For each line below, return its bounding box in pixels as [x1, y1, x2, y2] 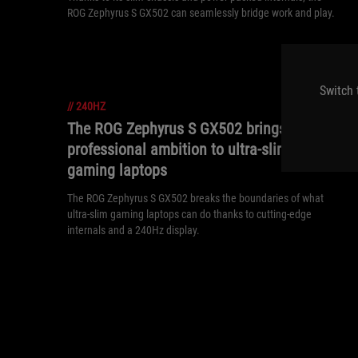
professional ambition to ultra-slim [67, 140, 288, 159]
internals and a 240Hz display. [67, 224, 200, 237]
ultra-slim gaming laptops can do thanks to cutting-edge [67, 208, 312, 221]
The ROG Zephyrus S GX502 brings [67, 119, 286, 138]
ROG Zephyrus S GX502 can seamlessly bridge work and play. [67, 6, 335, 19]
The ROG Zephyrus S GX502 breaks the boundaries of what [67, 192, 324, 205]
